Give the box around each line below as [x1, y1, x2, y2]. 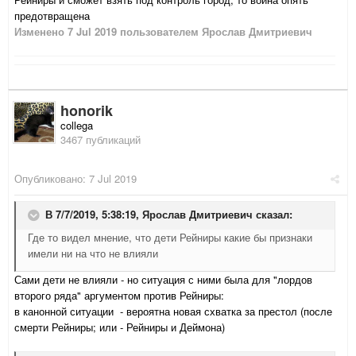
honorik [60, 100, 113, 122]
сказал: [253, 207, 292, 222]
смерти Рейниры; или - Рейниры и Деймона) [14, 319, 225, 335]
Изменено [14, 24, 68, 40]
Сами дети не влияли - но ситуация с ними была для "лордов [14, 272, 312, 288]
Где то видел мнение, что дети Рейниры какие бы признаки [28, 230, 312, 246]
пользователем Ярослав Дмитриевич [117, 24, 312, 40]
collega [60, 118, 93, 133]
